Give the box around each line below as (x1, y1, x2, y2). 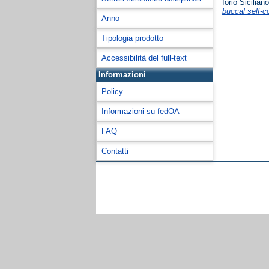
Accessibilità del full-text (101, 53, 187, 62)
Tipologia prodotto (101, 34, 163, 43)
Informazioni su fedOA (101, 107, 180, 116)
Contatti (101, 147, 128, 156)
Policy (101, 87, 123, 96)
